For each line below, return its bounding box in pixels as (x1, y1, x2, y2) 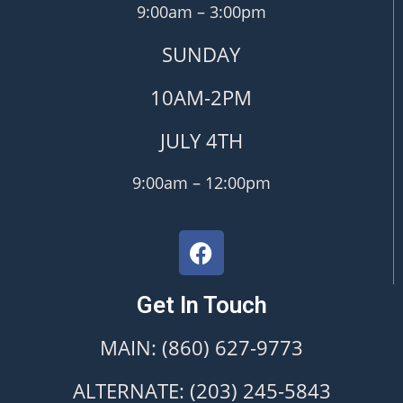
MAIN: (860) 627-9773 (100, 334, 303, 362)
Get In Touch (136, 291, 267, 319)
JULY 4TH (159, 127, 243, 155)
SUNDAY (162, 40, 240, 68)
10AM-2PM (150, 84, 252, 112)
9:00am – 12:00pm (131, 172, 271, 194)
